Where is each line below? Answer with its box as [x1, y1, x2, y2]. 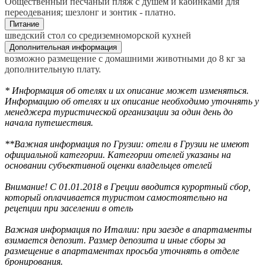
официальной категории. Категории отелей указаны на [5, 150, 231, 160]
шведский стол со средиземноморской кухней [5, 30, 191, 41]
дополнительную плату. [5, 64, 101, 75]
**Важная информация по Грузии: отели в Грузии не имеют [5, 139, 249, 150]
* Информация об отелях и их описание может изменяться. [5, 85, 249, 96]
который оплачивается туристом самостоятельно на [5, 192, 227, 203]
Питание [9, 20, 39, 29]
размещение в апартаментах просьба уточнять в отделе [5, 246, 239, 256]
